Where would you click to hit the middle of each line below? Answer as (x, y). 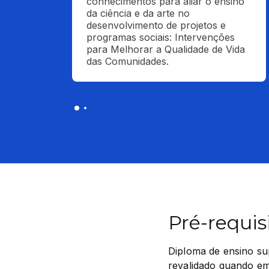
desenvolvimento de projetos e (156, 25)
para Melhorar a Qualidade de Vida (166, 49)
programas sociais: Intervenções (161, 37)
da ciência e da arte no (138, 13)
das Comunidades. (128, 61)
